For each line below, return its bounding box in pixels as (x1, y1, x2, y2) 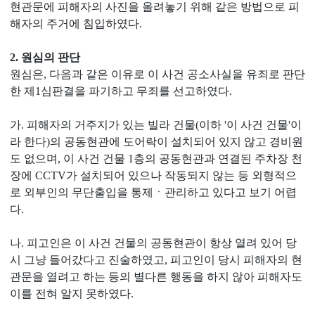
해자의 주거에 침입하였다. (10, 18, 142, 30)
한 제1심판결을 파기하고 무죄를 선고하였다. (10, 85, 232, 97)
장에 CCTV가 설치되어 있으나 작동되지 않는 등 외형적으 (10, 169, 297, 181)
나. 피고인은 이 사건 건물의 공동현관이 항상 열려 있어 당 (10, 237, 297, 249)
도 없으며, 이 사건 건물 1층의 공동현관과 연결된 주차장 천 (10, 153, 302, 165)
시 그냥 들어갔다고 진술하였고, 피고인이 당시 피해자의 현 (10, 254, 302, 266)
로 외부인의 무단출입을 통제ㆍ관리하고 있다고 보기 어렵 (10, 186, 297, 198)
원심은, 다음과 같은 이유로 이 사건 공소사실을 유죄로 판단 (10, 68, 305, 80)
